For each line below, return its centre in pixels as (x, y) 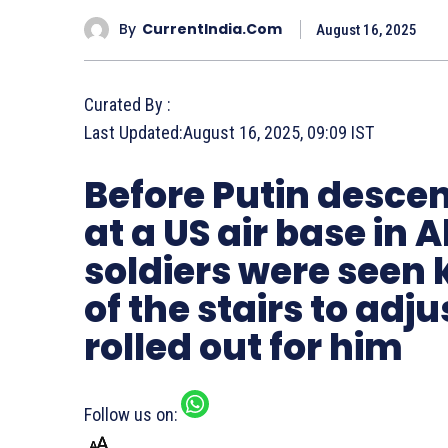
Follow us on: (131, 414)
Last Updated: (133, 132)
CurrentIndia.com (212, 29)
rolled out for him (243, 347)
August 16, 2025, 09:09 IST (278, 132)
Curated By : (127, 104)
